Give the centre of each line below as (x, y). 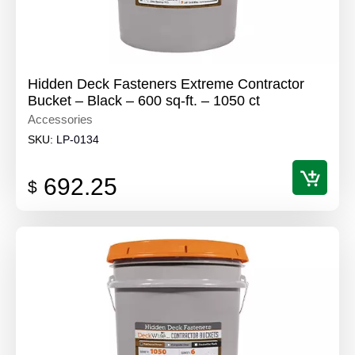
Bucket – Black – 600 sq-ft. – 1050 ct (144, 100)
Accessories (60, 119)
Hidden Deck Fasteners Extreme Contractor (166, 84)
